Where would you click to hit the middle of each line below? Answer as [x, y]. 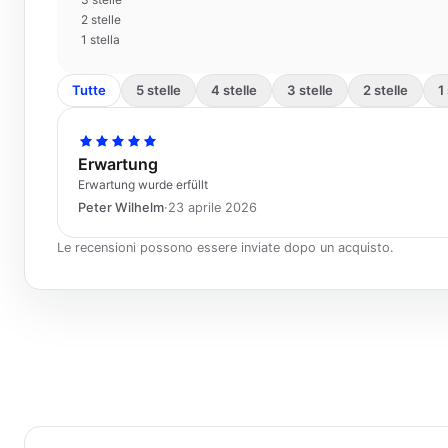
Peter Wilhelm [121, 207]
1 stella [100, 39]
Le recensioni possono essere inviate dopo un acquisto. [225, 247]
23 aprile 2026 [212, 207]
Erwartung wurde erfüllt [143, 184]
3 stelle [310, 90]
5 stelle [158, 90]
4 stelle [234, 90]
